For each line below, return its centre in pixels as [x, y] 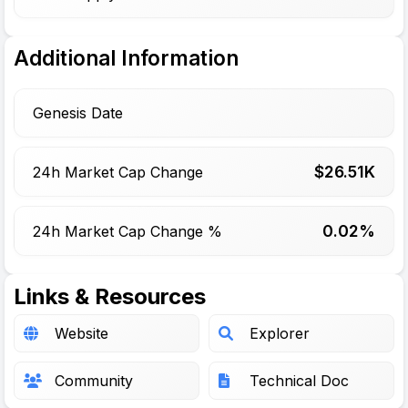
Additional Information [126, 58]
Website [82, 333]
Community [94, 381]
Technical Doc [299, 381]
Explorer [280, 333]
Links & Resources [110, 296]
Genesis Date [78, 113]
